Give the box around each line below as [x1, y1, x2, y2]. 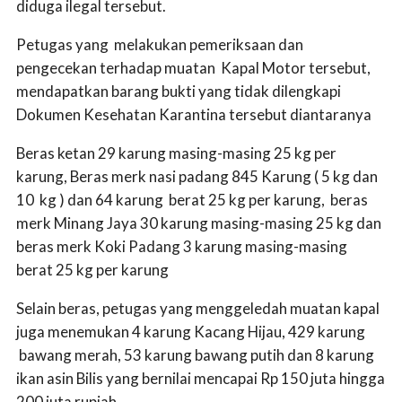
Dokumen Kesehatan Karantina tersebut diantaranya [16, 104, 371, 124]
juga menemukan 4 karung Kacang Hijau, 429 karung [16, 321, 365, 341]
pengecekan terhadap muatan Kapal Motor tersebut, [16, 57, 371, 77]
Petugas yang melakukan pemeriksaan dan [16, 34, 303, 54]
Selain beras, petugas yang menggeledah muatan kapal [16, 298, 380, 318]
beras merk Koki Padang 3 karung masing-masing [16, 236, 347, 256]
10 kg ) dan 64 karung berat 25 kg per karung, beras [16, 189, 368, 209]
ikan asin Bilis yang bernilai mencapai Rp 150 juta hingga [16, 368, 385, 388]
